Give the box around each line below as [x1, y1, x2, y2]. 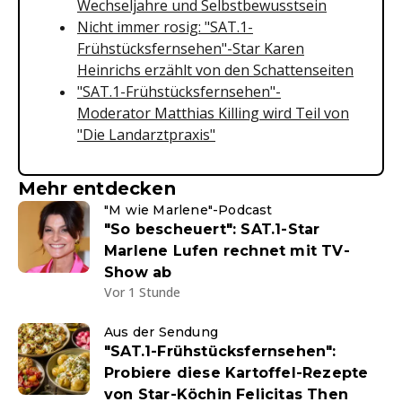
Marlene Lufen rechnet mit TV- [104, 242, 350, 259]
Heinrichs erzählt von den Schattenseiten [77, 60, 354, 80]
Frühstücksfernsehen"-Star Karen [77, 39, 304, 58]
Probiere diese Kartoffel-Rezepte [104, 364, 369, 381]
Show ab [104, 264, 172, 281]
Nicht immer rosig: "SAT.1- [77, 17, 253, 37]
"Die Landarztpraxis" [77, 125, 215, 144]
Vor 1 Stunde [104, 284, 180, 301]
